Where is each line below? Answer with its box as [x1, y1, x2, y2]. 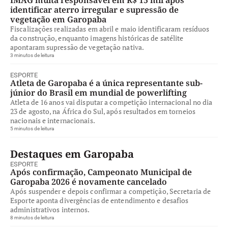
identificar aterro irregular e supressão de [10, 4, 179, 15]
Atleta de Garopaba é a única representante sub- [10, 77, 203, 89]
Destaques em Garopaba [10, 147, 134, 161]
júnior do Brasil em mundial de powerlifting [10, 87, 187, 98]
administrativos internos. [10, 205, 90, 214]
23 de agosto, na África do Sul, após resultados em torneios [10, 106, 195, 116]
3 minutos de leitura [10, 52, 54, 58]
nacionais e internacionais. [10, 116, 95, 125]
